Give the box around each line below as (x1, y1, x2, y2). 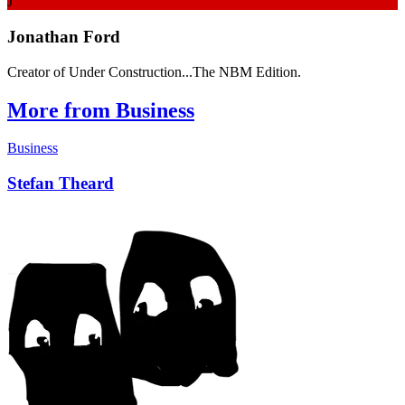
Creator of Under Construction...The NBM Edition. (7, 63, 301, 80)
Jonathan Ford (7, 26, 120, 46)
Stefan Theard (7, 174, 114, 193)
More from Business (7, 98, 194, 122)
